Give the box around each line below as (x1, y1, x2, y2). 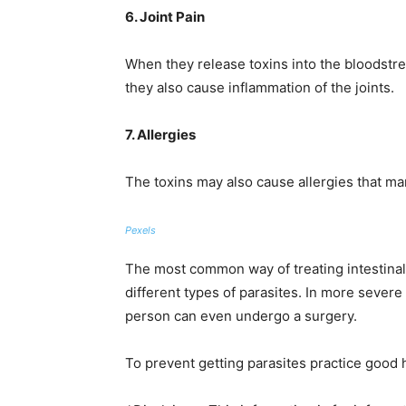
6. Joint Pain (125, 8, 205, 25)
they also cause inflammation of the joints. (125, 79, 394, 96)
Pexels (125, 224, 156, 237)
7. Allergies (125, 126, 196, 143)
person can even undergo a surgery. (125, 307, 357, 324)
